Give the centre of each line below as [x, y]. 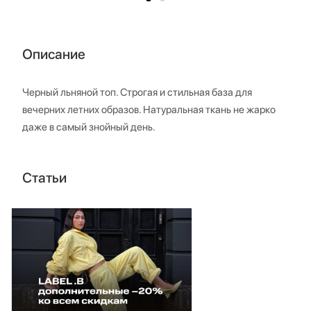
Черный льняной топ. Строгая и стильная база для [137, 93]
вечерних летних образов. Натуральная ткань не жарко [149, 110]
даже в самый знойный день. [89, 127]
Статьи [44, 178]
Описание [54, 54]
